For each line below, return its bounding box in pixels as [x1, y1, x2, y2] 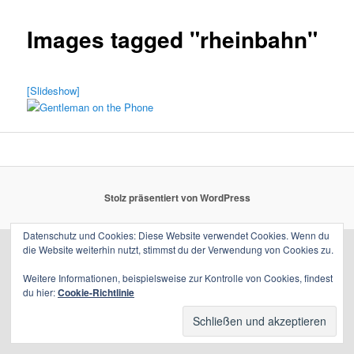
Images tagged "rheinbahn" [27, 23, 318, 56]
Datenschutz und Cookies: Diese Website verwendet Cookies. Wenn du [23, 228, 330, 242]
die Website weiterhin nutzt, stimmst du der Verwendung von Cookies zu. [23, 243, 333, 256]
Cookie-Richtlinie [58, 285, 134, 299]
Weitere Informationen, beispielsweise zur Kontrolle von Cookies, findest [23, 271, 333, 284]
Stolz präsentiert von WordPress [104, 190, 250, 205]
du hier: [23, 285, 58, 299]
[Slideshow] [27, 82, 81, 98]
